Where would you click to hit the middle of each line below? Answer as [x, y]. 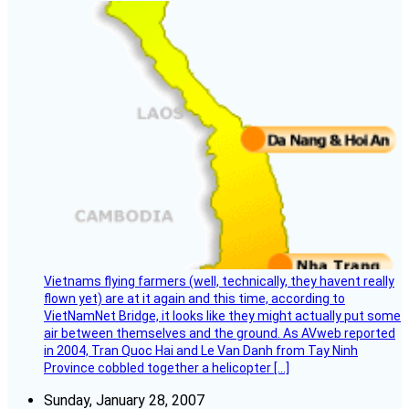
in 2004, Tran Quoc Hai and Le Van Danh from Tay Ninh [201, 351]
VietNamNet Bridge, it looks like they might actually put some [222, 316]
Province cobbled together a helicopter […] [167, 368]
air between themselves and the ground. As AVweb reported [220, 334]
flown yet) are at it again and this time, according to [194, 299]
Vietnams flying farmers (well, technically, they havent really [219, 282]
